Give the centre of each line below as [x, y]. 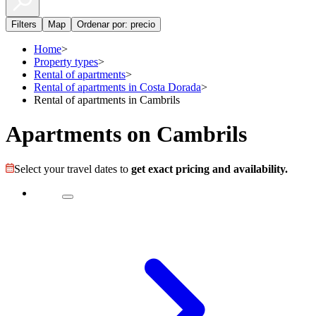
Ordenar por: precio [116, 24]
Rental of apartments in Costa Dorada [117, 87]
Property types [66, 62]
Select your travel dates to [73, 169]
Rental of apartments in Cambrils [107, 100]
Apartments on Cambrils [126, 134]
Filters [24, 24]
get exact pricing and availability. [209, 169]
